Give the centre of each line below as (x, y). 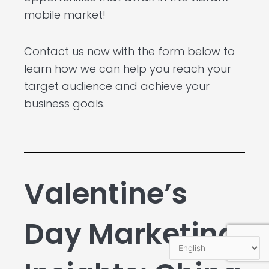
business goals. (65, 103)
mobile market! (65, 15)
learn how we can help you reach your (128, 68)
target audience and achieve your (117, 86)
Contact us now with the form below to (129, 51)
